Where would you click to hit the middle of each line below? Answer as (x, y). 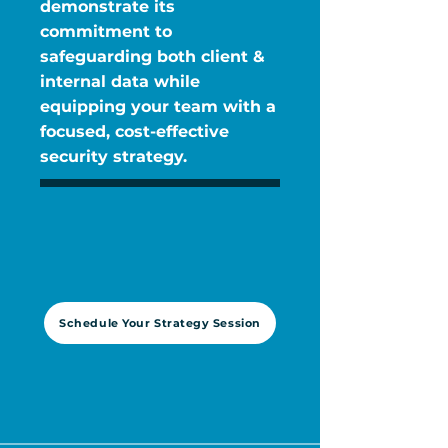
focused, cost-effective (134, 131)
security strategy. (113, 156)
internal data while (120, 81)
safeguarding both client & (152, 56)
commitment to (106, 31)
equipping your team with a (158, 106)
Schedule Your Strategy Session (160, 322)
